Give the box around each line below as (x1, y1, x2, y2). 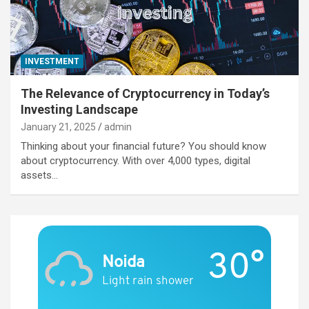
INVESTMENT (25, 56, 79, 66)
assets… (21, 168, 58, 181)
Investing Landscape (21, 101, 138, 117)
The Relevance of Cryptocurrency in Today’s (21, 86, 270, 101)
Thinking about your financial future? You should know (21, 139, 266, 152)
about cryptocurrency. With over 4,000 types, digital (21, 154, 250, 167)
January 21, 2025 (21, 121, 96, 132)
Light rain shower (102, 272, 194, 288)
